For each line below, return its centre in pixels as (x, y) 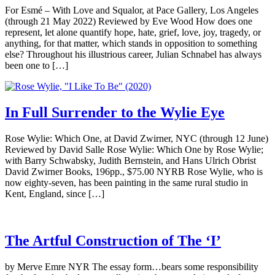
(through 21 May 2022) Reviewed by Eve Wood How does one (129, 21)
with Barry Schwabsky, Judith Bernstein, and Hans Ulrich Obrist (130, 160)
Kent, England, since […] (55, 193)
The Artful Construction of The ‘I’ (113, 240)
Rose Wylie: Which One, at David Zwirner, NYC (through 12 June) (137, 138)
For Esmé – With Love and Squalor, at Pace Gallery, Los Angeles (132, 10)
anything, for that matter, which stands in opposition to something (131, 44)
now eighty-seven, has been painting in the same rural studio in (126, 182)
